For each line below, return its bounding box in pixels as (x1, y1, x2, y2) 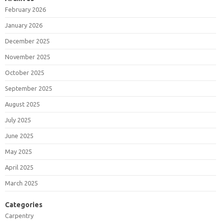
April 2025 (5, 164, 34, 171)
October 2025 (5, 69, 44, 76)
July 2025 (5, 116, 31, 124)
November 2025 (5, 53, 50, 61)
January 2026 (5, 22, 42, 29)
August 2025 (5, 101, 40, 108)
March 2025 (5, 180, 38, 187)
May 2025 (5, 148, 32, 155)
